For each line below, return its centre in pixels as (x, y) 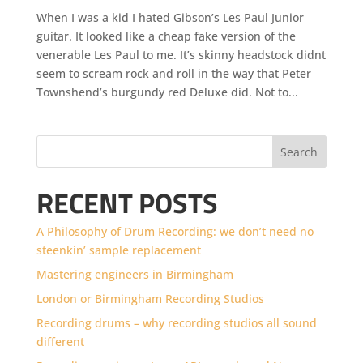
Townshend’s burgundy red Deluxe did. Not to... (167, 92)
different (60, 341)
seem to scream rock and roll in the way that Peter (173, 73)
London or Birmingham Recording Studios (150, 298)
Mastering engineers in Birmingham (135, 274)
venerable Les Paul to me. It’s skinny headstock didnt (181, 54)
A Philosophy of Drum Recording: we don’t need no (175, 231)
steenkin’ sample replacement (118, 250)
